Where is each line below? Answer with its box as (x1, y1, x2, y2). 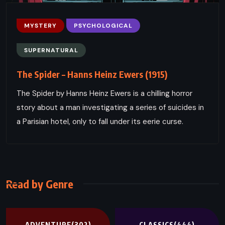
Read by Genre (6, 176, 73, 191)
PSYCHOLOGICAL (74, 21, 133, 30)
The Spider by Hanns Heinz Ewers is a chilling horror (17, 88, 192, 98)
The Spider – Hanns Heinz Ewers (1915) (17, 68, 167, 80)
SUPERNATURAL (24, 46, 78, 54)
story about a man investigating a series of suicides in (17, 102, 204, 113)
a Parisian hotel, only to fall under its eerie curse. (17, 116, 183, 127)
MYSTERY (24, 21, 57, 30)
